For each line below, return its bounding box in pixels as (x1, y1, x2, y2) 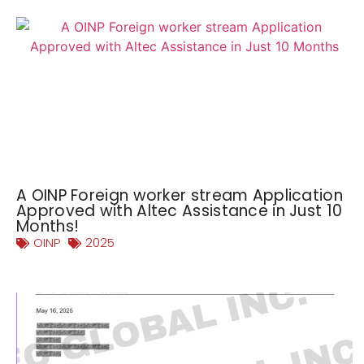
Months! (16, 214, 80, 237)
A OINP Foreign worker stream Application (16, 184, 343, 206)
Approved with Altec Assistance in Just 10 (16, 199, 343, 222)
